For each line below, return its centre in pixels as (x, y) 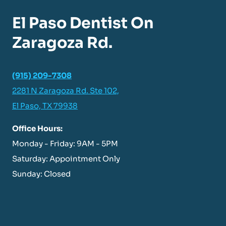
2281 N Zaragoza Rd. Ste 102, (66, 91)
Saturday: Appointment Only (66, 159)
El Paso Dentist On (83, 23)
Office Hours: (37, 128)
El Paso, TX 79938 (45, 106)
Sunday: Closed (41, 174)
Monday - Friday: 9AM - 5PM (65, 144)
